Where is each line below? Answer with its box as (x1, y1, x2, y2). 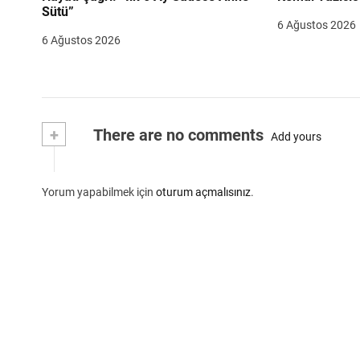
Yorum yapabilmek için (42, 186, 156, 199)
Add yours (271, 129, 321, 143)
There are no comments (90, 125, 264, 145)
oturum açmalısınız (156, 186, 251, 199)
